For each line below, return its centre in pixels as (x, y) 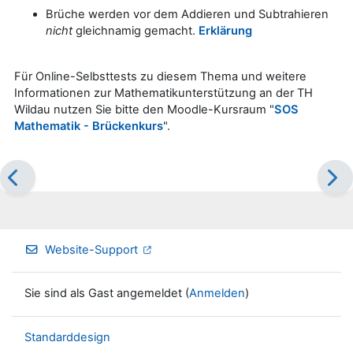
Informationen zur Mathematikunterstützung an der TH (163, 93)
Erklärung (225, 30)
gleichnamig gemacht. (136, 30)
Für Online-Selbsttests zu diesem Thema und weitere (160, 76)
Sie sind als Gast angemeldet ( (107, 294)
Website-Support (92, 249)
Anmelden (217, 294)
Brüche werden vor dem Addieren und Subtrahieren (187, 14)
